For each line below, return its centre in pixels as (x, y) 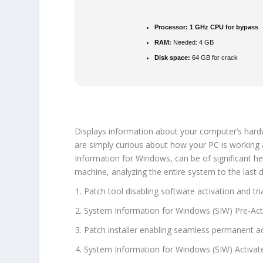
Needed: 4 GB (193, 42)
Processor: (171, 27)
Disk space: (173, 57)
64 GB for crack (214, 57)
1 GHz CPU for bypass (223, 27)
